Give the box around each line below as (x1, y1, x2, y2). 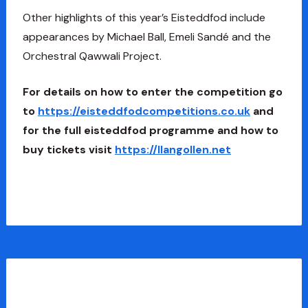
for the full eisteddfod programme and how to (22, 122, 278, 137)
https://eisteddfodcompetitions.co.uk (37, 103, 250, 118)
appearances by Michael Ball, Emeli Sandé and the (22, 29, 271, 44)
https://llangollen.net (114, 142, 231, 157)
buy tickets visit (22, 142, 115, 157)
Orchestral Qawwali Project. (22, 48, 162, 63)
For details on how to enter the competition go (22, 84, 283, 99)
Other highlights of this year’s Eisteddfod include (22, 10, 265, 25)
